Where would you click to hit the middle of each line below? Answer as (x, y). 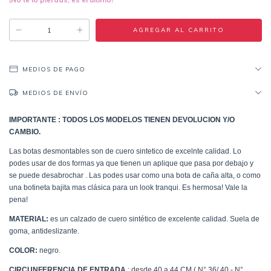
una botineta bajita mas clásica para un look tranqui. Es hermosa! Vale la (128, 188)
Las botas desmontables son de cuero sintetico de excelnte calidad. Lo (125, 151)
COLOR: (23, 250)
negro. (49, 250)
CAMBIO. (25, 132)
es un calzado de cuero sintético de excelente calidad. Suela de (154, 219)
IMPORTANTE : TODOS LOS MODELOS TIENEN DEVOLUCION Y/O (122, 120)
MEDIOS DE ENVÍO (55, 93)
